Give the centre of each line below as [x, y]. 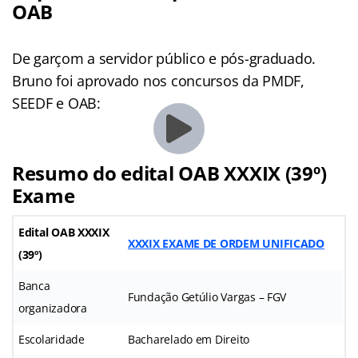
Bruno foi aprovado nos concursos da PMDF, [158, 81]
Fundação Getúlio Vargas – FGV [207, 297]
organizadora [53, 308]
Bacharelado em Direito [189, 340]
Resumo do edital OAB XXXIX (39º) [169, 173]
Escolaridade [52, 340]
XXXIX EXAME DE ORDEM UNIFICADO [226, 244]
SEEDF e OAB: [56, 103]
